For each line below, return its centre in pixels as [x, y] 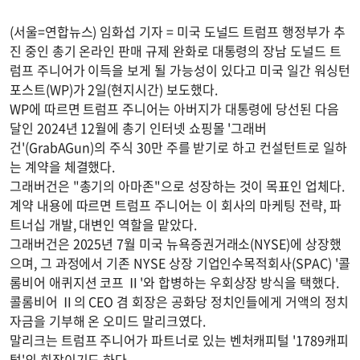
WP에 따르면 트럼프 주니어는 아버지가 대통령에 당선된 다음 [174, 108]
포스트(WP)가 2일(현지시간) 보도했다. [114, 89]
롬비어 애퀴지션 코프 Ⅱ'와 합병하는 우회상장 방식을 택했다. [174, 282]
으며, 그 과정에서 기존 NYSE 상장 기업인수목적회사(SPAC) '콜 [180, 263]
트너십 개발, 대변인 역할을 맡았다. [103, 224]
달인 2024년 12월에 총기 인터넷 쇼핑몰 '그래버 [139, 128]
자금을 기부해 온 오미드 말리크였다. [108, 321]
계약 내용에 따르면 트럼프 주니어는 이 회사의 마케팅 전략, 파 [176, 205]
